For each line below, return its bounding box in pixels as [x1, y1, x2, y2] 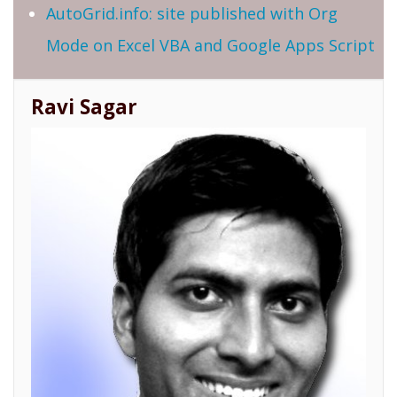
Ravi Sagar [31, 93, 137, 121]
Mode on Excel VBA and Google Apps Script [46, 34, 375, 56]
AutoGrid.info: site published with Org [46, 2, 338, 24]
